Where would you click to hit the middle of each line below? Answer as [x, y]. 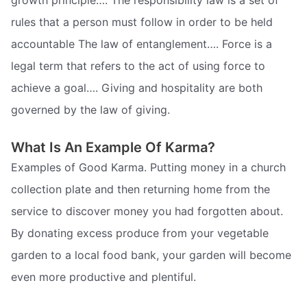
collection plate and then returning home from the [140, 189]
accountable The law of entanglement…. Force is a [142, 44]
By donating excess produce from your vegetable [140, 233]
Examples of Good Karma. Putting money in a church [148, 167]
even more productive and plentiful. [103, 277]
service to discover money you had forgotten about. [147, 211]
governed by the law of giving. [90, 110]
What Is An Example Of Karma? [113, 147]
